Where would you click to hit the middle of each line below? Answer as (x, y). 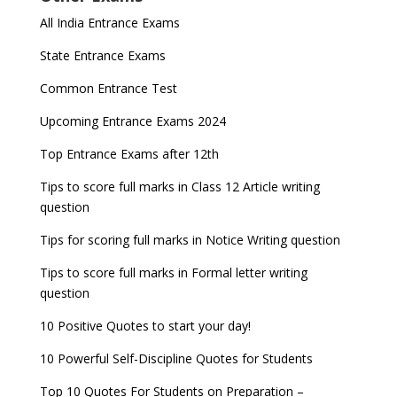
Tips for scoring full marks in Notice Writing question (190, 240)
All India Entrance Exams (109, 23)
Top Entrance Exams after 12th (129, 154)
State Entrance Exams (102, 55)
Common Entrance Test (108, 88)
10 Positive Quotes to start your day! (145, 326)
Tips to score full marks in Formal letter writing (173, 272)
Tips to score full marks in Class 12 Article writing (179, 187)
